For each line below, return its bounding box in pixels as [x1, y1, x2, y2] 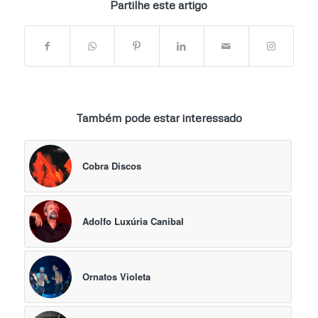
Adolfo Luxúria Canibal [82, 214, 184, 229]
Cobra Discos [82, 159, 141, 173]
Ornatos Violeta [82, 270, 150, 284]
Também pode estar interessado [75, 111, 242, 126]
